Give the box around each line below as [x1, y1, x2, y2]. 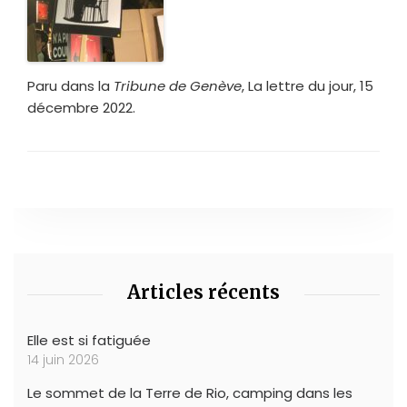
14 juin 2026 [27, 350, 99, 369]
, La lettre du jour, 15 [242, 75, 373, 95]
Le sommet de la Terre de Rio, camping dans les [27, 382, 352, 402]
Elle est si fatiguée [27, 330, 151, 350]
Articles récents [127, 280, 280, 303]
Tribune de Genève [114, 75, 242, 95]
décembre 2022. [27, 97, 135, 117]
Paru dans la [27, 75, 114, 95]
